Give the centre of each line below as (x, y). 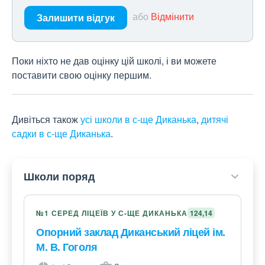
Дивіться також (46, 119)
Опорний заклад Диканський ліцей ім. (131, 232)
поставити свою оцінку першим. (82, 75)
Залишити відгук (76, 18)
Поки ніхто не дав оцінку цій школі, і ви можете (114, 61)
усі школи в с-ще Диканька (138, 119)
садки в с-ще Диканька (61, 134)
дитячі (215, 119)
